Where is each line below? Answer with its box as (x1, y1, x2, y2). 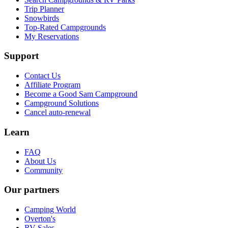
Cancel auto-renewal (24, 108, 91, 117)
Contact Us (24, 71, 61, 80)
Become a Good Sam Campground (24, 90, 137, 99)
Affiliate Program (24, 80, 80, 90)
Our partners (4, 184, 59, 195)
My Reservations (24, 32, 79, 41)
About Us (24, 156, 56, 165)
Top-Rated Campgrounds (24, 22, 106, 32)
